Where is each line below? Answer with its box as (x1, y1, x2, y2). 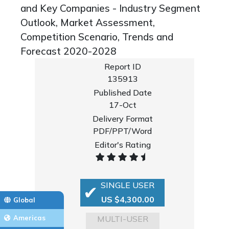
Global (13, 196, 35, 204)
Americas (13, 214, 45, 222)
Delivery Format (92, 113, 153, 124)
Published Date (93, 87, 152, 98)
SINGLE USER (101, 180, 155, 190)
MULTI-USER (97, 214, 148, 224)
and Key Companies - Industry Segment (20, 2, 200, 14)
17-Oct (108, 100, 136, 110)
